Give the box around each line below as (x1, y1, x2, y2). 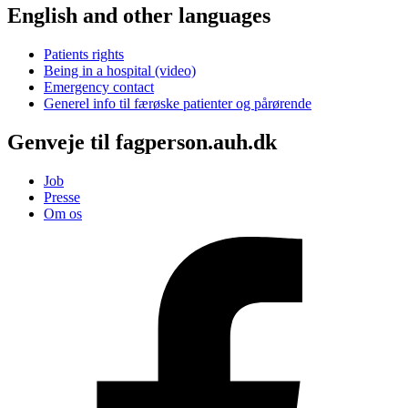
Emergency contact (44, 79, 154, 96)
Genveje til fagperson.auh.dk (7, 130, 277, 155)
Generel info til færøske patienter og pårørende (44, 96, 311, 112)
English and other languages (7, 4, 270, 28)
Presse (44, 189, 80, 206)
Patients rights (44, 46, 124, 63)
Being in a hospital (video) (44, 63, 196, 79)
